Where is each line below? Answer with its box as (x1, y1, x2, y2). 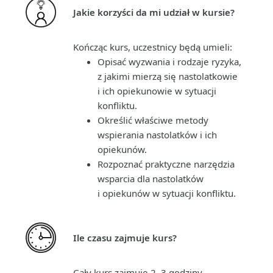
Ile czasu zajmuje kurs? (73, 231, 177, 244)
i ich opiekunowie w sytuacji (97, 84, 216, 97)
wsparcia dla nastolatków (97, 172, 204, 185)
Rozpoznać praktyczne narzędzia (97, 157, 235, 170)
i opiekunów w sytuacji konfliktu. (97, 186, 236, 199)
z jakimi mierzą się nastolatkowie (97, 69, 238, 82)
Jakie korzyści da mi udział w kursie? (73, 5, 235, 18)
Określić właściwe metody (97, 113, 208, 126)
